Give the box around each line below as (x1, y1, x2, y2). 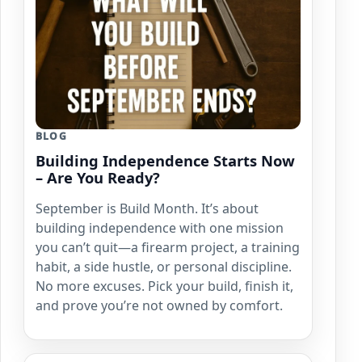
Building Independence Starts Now (36, 149, 295, 170)
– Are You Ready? (36, 166, 160, 187)
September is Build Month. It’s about (36, 199, 259, 217)
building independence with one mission (36, 218, 284, 237)
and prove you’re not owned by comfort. (36, 296, 283, 314)
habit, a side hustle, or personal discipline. (36, 257, 292, 276)
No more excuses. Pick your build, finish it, (36, 276, 293, 295)
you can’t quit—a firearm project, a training (36, 238, 300, 256)
